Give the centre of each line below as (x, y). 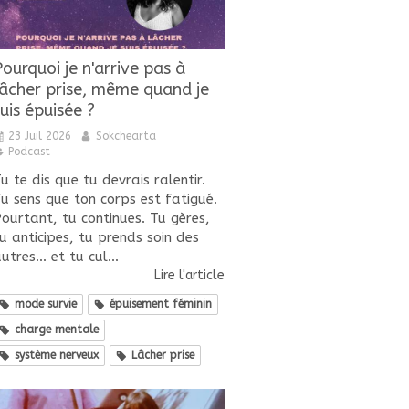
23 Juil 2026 (40, 136)
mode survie (46, 304)
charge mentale (57, 330)
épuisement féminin (161, 304)
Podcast (29, 152)
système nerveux (57, 356)
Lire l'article (189, 276)
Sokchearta (126, 136)
